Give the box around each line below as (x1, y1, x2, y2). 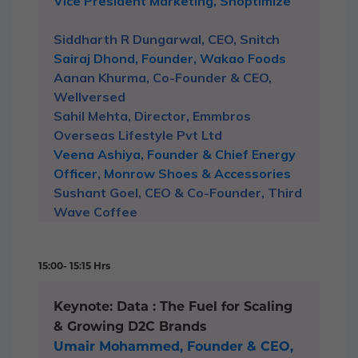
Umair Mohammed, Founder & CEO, (54, 338, 293, 354)
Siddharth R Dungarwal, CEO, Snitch (54, 30, 280, 47)
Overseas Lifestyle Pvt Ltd (54, 126, 222, 143)
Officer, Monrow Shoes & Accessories (54, 165, 291, 181)
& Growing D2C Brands (54, 318, 207, 334)
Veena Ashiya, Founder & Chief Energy (54, 145, 296, 162)
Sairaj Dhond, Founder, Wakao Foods (54, 50, 286, 66)
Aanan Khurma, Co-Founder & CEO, (54, 69, 272, 86)
